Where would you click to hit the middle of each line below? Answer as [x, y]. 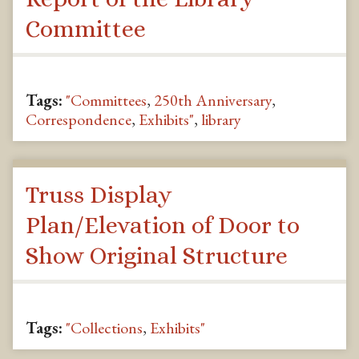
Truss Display [99, 194]
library [221, 120]
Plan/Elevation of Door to [163, 225]
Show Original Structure [157, 255]
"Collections [104, 327]
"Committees [106, 101]
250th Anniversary [213, 101]
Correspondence [79, 120]
